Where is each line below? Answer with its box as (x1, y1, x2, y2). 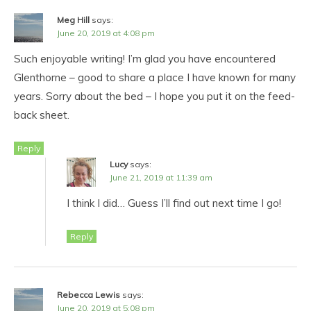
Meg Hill (57, 14, 90, 25)
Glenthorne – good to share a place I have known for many (14, 70, 296, 84)
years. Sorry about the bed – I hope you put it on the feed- (14, 89, 295, 103)
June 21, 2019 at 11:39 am (110, 171, 212, 183)
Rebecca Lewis (57, 289, 120, 300)
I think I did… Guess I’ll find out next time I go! (67, 196, 281, 210)
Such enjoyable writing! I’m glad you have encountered (14, 51, 276, 65)
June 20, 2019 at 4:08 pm (57, 27, 155, 38)
